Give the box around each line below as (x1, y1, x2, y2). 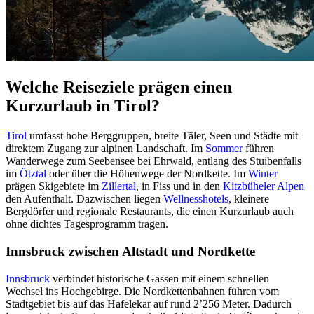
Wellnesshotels (163, 193, 228, 205)
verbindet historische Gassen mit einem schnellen (50, 272, 269, 285)
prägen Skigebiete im (6, 180, 102, 193)
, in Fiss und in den (136, 180, 223, 193)
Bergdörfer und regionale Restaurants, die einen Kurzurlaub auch (6, 205, 294, 218)
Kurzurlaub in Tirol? (6, 97, 160, 116)
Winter (248, 168, 278, 180)
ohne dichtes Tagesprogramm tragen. (6, 218, 168, 231)
